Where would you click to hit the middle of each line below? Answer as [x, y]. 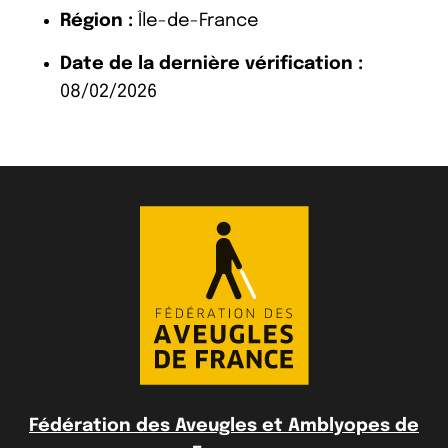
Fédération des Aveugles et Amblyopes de [224, 425]
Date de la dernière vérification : [211, 63]
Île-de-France [196, 20]
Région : [96, 20]
